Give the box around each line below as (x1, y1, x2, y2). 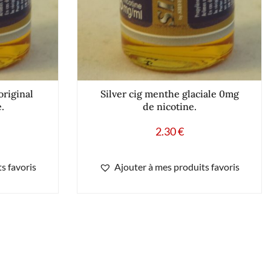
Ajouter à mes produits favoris (114, 160, 240, 172)
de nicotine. (142, 100, 197, 113)
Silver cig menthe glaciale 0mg (100, 87, 239, 100)
